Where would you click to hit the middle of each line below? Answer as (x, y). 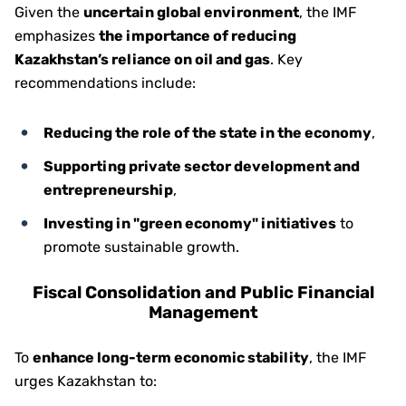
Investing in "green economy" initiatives (190, 223)
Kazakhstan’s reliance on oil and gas (142, 59)
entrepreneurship (108, 190)
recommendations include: (105, 83)
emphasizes (57, 36)
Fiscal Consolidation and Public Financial (203, 293)
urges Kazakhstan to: (86, 381)
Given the (49, 12)
